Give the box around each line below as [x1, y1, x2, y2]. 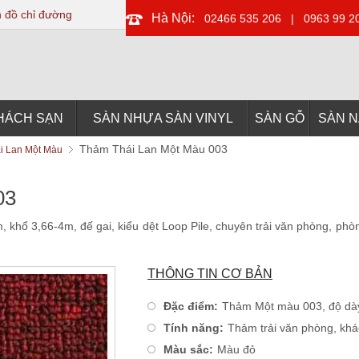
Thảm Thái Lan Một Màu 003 [79, 143, 228, 155]
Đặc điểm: [163, 300, 218, 313]
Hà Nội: [151, 11, 198, 25]
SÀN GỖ [255, 111, 305, 125]
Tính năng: [163, 321, 224, 334]
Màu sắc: [163, 343, 213, 356]
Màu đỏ [217, 343, 256, 356]
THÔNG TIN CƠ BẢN [147, 267, 272, 280]
